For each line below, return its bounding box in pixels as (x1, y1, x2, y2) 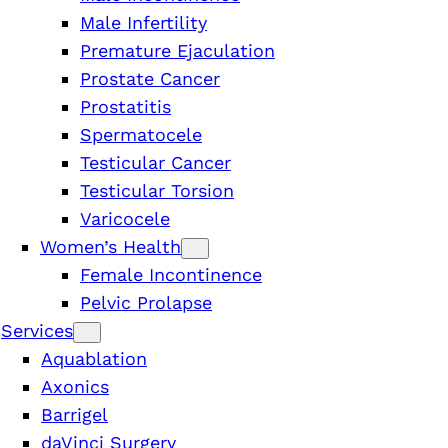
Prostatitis (80, 95, 171, 117)
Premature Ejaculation (80, 39, 275, 61)
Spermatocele (80, 123, 202, 145)
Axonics (41, 375, 109, 397)
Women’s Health (40, 235, 181, 257)
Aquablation (41, 347, 147, 369)
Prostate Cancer (80, 67, 220, 89)
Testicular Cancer (80, 151, 231, 173)
